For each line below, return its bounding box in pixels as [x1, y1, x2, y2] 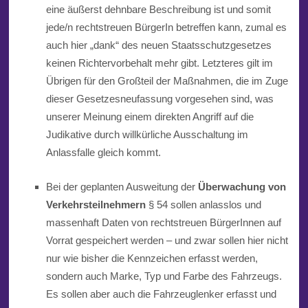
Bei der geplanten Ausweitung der [45, 181, 198, 193]
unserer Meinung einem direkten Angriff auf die [45, 111, 254, 123]
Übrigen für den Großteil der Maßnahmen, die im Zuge [45, 75, 288, 87]
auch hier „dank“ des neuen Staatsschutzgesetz [45, 39, 261, 52]
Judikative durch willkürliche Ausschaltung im [45, 129, 248, 141]
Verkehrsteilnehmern [45, 199, 146, 211]
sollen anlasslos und [170, 199, 261, 211]
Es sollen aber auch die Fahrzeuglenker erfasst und [45, 288, 276, 300]
